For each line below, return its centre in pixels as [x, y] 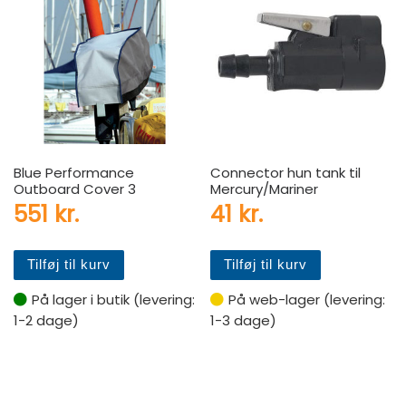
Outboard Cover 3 [75, 188]
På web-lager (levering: [307, 299]
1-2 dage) [46, 320]
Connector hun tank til [286, 172]
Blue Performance [74, 172]
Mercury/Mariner [265, 188]
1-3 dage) [244, 320]
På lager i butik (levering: [113, 299]
